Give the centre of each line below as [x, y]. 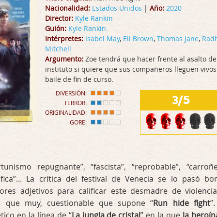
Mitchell [58, 49]
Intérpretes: [64, 39]
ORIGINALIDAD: [66, 112]
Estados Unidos [117, 8]
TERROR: [75, 103]
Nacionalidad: [68, 8]
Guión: [56, 28]
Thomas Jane [178, 39]
